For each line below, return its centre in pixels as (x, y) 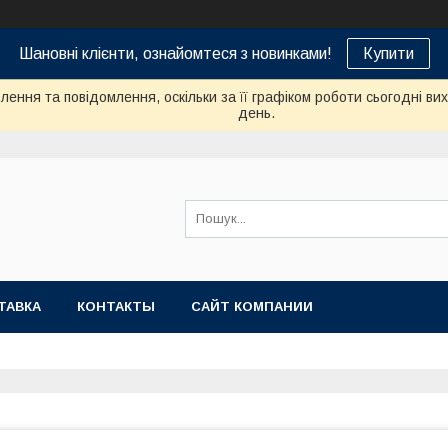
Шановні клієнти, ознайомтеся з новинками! (175, 53)
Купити (388, 53)
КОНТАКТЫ (116, 306)
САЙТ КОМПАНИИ (252, 306)
